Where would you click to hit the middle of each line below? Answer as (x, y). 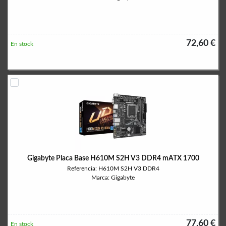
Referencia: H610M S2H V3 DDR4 (113, 168)
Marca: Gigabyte (113, 178)
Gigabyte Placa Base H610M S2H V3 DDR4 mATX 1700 (113, 158)
